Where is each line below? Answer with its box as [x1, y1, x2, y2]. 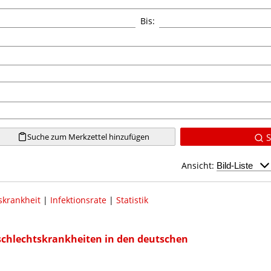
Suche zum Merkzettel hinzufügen [27, 131, 149, 142]
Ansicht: [181, 159, 217, 171]
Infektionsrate [50, 194, 106, 206]
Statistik [116, 194, 148, 206]
